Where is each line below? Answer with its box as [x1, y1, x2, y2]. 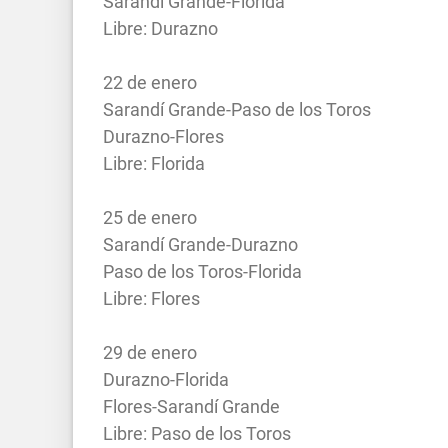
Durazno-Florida [103, 368, 229, 390]
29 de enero [103, 341, 197, 363]
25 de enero [103, 206, 197, 228]
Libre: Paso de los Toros [103, 422, 291, 444]
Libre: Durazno [103, 17, 218, 39]
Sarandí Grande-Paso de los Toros [103, 98, 371, 120]
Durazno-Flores [103, 125, 224, 147]
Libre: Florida [103, 152, 205, 174]
